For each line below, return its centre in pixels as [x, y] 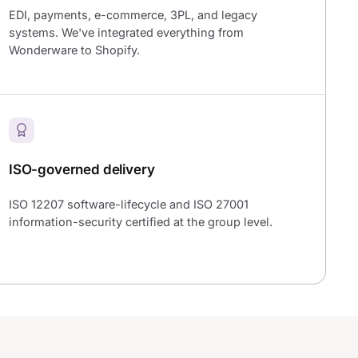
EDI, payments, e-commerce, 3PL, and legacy [133, 15]
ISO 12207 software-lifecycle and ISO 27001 [129, 205]
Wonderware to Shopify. [74, 50]
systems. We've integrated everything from [126, 33]
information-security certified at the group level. [141, 222]
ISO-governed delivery [82, 169]
